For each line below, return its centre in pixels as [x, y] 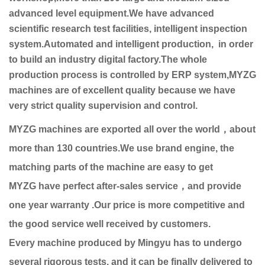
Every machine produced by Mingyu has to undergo [125, 243]
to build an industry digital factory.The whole [108, 59]
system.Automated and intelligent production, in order [131, 44]
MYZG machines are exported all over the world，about [132, 129]
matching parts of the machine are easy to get [111, 167]
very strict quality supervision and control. [103, 105]
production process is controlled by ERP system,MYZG [132, 75]
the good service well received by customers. [110, 224]
